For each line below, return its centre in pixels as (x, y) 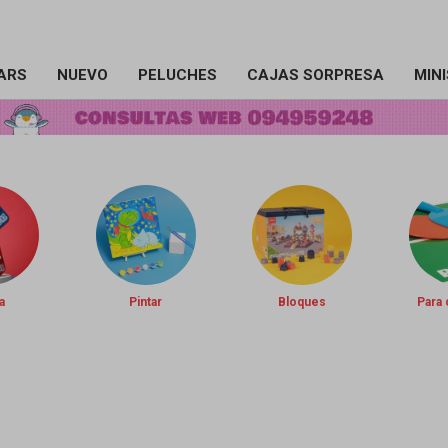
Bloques (302, 302)
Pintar (146, 302)
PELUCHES (177, 75)
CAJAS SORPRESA (315, 75)
